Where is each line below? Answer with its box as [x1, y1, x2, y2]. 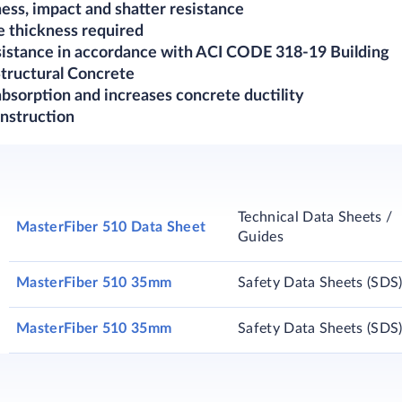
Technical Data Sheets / [238, 210, 393, 224]
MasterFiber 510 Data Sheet [16, 220, 206, 234]
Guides [238, 230, 284, 244]
